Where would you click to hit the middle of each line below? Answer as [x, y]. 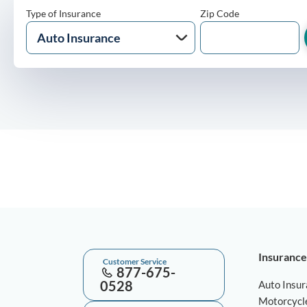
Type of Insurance [63, 13]
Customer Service [135, 261]
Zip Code [219, 13]
